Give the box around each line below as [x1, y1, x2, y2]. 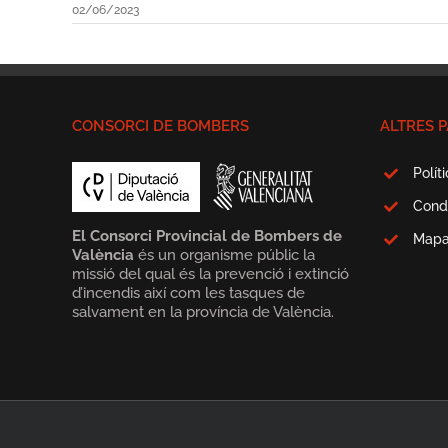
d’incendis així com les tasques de [72, 284, 305, 303]
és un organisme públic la [134, 246, 315, 265]
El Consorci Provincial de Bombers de [72, 227, 342, 246]
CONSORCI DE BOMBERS [72, 117, 249, 136]
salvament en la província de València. [72, 303, 334, 322]
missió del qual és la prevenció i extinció [72, 265, 349, 284]
